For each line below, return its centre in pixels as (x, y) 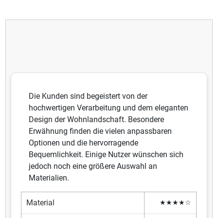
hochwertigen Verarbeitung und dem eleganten (109, 108)
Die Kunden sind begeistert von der (88, 96)
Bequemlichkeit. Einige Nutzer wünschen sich (106, 154)
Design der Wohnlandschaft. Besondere (97, 119)
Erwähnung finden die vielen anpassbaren (100, 131)
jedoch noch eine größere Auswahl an (93, 166)
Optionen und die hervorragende (84, 143)
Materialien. (49, 178)
